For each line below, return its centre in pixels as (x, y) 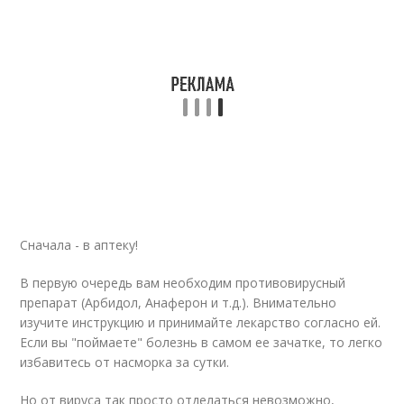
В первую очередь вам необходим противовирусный (183, 282)
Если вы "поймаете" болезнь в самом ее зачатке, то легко (202, 342)
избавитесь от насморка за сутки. (125, 362)
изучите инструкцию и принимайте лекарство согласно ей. (201, 322)
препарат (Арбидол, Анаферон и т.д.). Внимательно (179, 302)
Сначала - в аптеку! (79, 244)
